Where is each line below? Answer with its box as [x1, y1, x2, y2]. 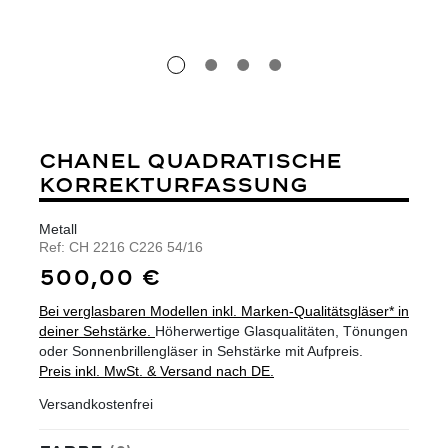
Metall [39, 220, 77, 237]
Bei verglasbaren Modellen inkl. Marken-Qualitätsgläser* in [39, 303, 409, 319]
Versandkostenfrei [39, 396, 153, 412]
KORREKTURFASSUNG [39, 171, 308, 199]
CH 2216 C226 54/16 [69, 238, 203, 255]
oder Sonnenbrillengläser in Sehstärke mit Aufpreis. [39, 343, 363, 359]
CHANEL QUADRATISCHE [39, 147, 342, 175]
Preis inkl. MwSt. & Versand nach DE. [39, 363, 274, 379]
